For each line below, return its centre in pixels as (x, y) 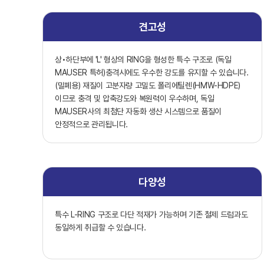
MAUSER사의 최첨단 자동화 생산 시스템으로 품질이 (138, 112)
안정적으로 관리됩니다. (91, 125)
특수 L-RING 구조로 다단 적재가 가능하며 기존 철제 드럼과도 (151, 215)
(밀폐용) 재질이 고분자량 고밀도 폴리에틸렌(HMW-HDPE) (148, 86)
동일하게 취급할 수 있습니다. (100, 228)
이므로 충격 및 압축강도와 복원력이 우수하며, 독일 (135, 99)
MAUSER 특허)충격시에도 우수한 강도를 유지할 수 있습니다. (152, 73)
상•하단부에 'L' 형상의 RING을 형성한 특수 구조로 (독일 (143, 60)
